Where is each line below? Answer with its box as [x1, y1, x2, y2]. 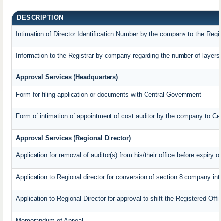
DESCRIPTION [17, 14, 64, 22]
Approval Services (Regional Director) [16, 134, 131, 142]
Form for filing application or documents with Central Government [16, 91, 202, 99]
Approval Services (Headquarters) [16, 74, 118, 81]
